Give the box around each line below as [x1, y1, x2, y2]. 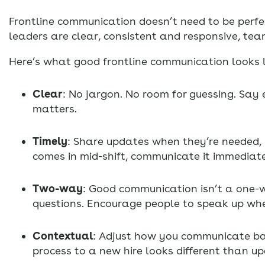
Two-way [33, 182, 83, 195]
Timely [33, 134, 67, 147]
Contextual [33, 229, 93, 242]
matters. [33, 102, 77, 115]
